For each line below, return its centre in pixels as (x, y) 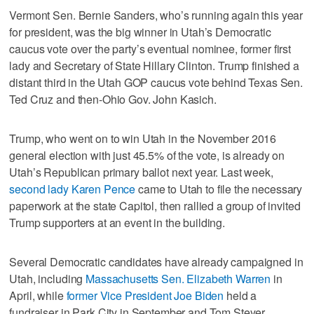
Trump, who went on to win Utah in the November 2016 (143, 139)
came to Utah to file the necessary (219, 189)
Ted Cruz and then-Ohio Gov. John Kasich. (113, 100)
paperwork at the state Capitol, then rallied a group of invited (155, 206)
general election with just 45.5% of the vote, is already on (147, 156)
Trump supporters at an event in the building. (117, 223)
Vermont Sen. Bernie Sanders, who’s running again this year (156, 15)
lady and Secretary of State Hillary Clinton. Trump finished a (154, 66)
